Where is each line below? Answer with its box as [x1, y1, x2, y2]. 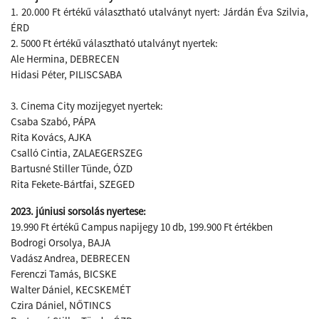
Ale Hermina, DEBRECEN [11, 52, 120, 66]
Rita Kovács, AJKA [11, 130, 91, 144]
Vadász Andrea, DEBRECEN [11, 251, 130, 265]
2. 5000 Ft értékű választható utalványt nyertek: [11, 36, 218, 50]
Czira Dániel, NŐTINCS [11, 298, 111, 312]
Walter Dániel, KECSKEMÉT [11, 283, 131, 296]
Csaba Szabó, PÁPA [11, 115, 95, 128]
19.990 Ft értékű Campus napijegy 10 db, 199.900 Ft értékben [11, 220, 273, 234]
